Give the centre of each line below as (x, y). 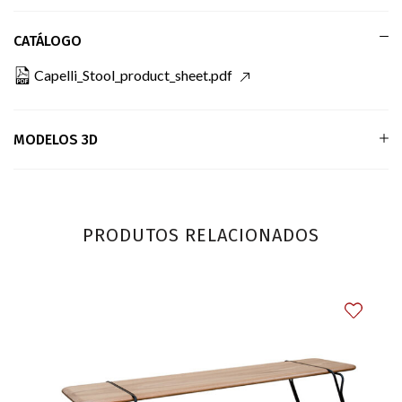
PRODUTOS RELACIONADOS (201, 235)
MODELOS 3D (56, 139)
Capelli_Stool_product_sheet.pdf (133, 74)
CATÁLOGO (48, 40)
